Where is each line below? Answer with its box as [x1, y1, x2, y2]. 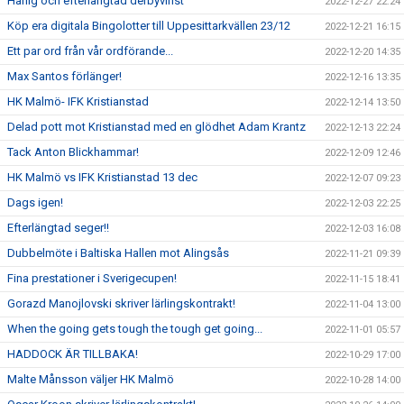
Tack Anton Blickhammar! [7, 145, 139, 160]
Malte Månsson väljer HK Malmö [7, 372, 174, 387]
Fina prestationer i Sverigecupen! [7, 271, 177, 286]
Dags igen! [7, 196, 63, 210]
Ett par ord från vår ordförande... [7, 44, 173, 59]
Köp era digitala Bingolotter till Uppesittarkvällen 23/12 [7, 19, 290, 33]
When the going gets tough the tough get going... [7, 322, 262, 336]
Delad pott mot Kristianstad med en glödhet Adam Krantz [7, 120, 306, 134]
